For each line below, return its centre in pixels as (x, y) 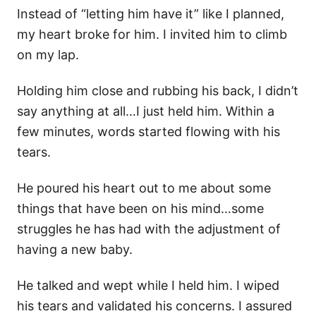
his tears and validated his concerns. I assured (154, 305)
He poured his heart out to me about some (144, 188)
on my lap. (48, 54)
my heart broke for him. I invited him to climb (152, 34)
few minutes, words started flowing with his (148, 131)
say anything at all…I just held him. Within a (146, 111)
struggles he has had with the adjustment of (149, 229)
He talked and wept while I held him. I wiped (148, 285)
